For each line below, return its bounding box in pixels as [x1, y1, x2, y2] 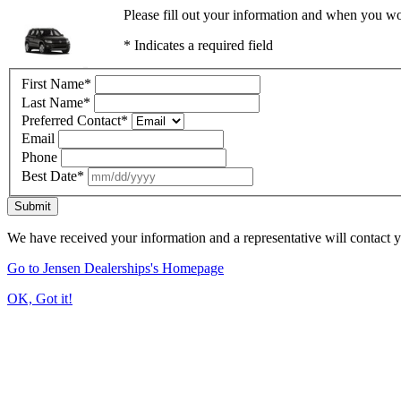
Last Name [21, 94, 83, 110]
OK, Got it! [7, 290, 73, 306]
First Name [21, 75, 84, 91]
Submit [14, 199, 51, 213]
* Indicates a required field [123, 38, 273, 53]
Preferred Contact [21, 112, 121, 128]
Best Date [21, 167, 77, 183]
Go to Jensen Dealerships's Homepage [7, 260, 224, 276]
